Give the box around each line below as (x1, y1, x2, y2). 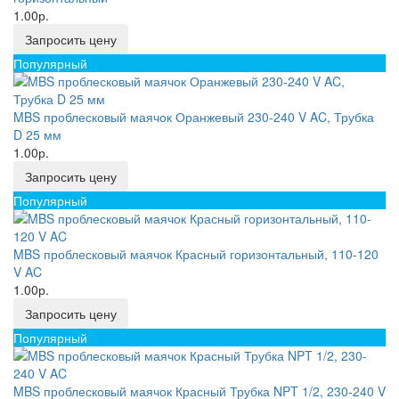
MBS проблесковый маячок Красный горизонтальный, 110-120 (13, 245, 379, 263)
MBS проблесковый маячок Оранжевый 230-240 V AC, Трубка (13, 108, 374, 126)
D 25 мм (13, 126, 61, 143)
